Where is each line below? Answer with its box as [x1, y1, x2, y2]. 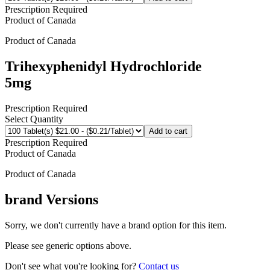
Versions [42, 191, 98, 207]
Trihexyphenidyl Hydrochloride [5, 58, 202, 75]
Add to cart [149, 127, 187, 136]
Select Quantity [5, 114, 63, 125]
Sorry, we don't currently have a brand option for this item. [5, 219, 227, 230]
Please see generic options [5, 240, 106, 251]
